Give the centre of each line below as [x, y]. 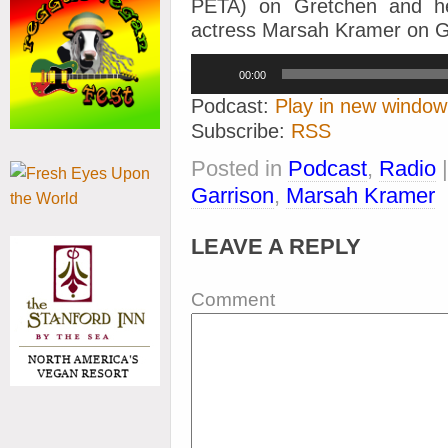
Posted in [239, 168]
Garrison [232, 195]
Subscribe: [241, 131]
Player [210, 81]
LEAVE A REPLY [276, 246]
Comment [233, 299]
